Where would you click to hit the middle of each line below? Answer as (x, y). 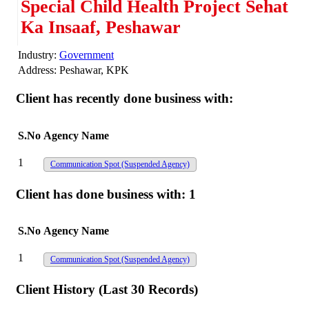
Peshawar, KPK (94, 70)
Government (87, 54)
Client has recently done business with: (124, 99)
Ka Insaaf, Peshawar (101, 27)
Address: (37, 70)
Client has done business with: (102, 194)
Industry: (37, 54)
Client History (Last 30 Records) (107, 290)
